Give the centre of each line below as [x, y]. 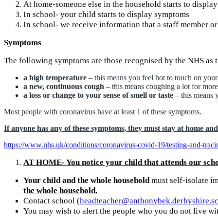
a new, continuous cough [64, 86]
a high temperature [55, 77]
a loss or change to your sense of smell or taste [98, 95]
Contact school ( [52, 200]
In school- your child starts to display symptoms [106, 14]
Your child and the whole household [86, 180]
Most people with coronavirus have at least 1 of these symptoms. [103, 111]
